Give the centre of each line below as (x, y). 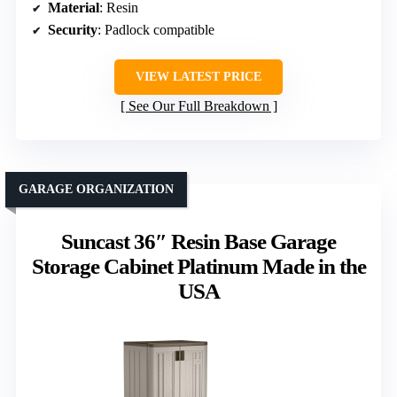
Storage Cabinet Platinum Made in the (198, 266)
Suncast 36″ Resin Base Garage (198, 241)
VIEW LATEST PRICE (198, 76)
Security (73, 29)
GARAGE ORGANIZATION (96, 189)
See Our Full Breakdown (198, 105)
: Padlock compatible (156, 29)
